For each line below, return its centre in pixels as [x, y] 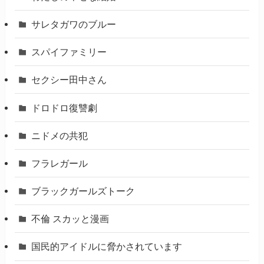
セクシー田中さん [69, 80]
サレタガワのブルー [74, 24]
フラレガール [60, 163]
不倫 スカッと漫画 [70, 219]
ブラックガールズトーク [83, 191]
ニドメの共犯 [60, 135]
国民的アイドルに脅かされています [107, 247]
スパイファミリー [69, 52]
